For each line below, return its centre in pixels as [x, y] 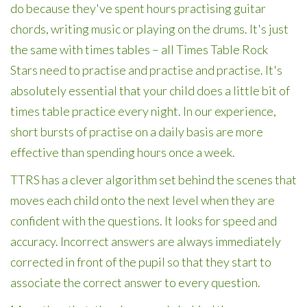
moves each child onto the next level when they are [143, 200]
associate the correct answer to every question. [135, 282]
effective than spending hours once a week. [123, 152]
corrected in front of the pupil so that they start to [141, 262]
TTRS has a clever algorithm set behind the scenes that [153, 180]
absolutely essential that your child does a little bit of [150, 90]
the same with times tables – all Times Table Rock [139, 49]
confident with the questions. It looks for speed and [144, 221]
